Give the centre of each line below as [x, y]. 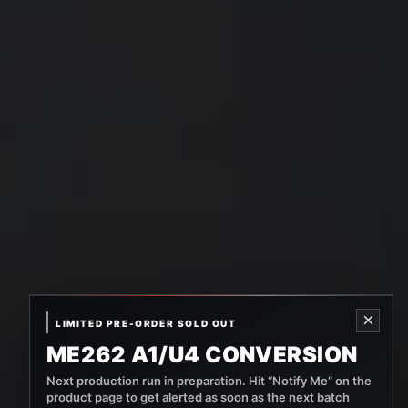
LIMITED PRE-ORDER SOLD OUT [146, 323]
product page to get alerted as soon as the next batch [198, 397]
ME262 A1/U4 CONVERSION [202, 355]
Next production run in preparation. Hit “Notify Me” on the [209, 381]
